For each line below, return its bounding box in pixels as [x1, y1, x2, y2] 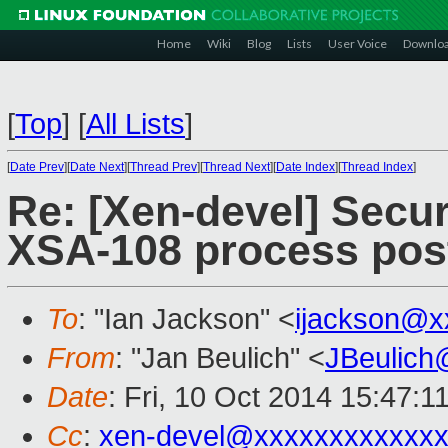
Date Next [70, 160, 124, 174]
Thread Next [203, 160, 270, 174]
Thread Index [341, 160, 413, 174]
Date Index [276, 160, 335, 174]
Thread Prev [130, 160, 197, 174]
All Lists [86, 108, 185, 140]
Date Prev [10, 160, 64, 174]
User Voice [328, 36, 387, 51]
